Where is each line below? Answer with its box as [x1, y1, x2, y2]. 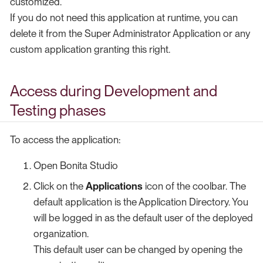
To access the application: [10, 133, 120, 146]
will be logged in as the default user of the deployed [33, 212, 253, 224]
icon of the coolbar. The [143, 180, 246, 193]
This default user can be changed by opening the [33, 244, 242, 256]
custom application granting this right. [10, 43, 170, 56]
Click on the [33, 180, 86, 193]
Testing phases [10, 101, 106, 119]
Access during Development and [10, 82, 217, 100]
